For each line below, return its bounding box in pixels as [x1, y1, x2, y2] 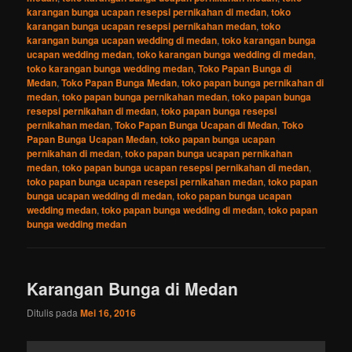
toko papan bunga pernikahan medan [62, 89, 228, 104]
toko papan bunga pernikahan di [181, 75, 324, 90]
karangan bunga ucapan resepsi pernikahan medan [27, 18, 257, 33]
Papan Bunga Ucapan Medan [27, 131, 156, 146]
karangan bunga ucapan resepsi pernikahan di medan [27, 4, 267, 19]
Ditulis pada [27, 306, 81, 320]
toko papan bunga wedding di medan [101, 202, 264, 217]
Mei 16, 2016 [80, 306, 137, 321]
